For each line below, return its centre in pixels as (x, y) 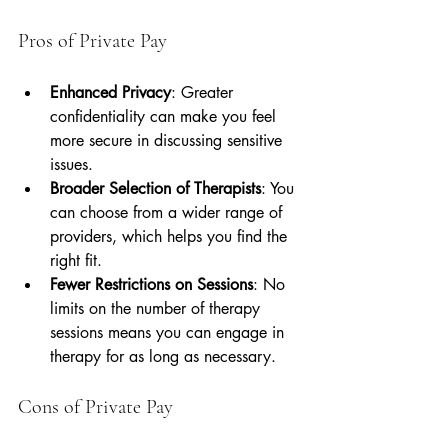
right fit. (76, 260)
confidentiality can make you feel (165, 116)
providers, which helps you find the (171, 236)
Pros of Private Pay (92, 41)
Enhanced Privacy (110, 92)
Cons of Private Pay (95, 407)
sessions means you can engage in (169, 332)
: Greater (204, 92)
